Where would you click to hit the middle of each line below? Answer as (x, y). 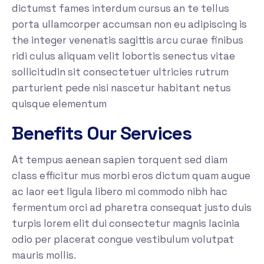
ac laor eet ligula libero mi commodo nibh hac (120, 192)
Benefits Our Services (102, 133)
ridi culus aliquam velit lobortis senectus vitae (123, 56)
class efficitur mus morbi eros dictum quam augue (131, 176)
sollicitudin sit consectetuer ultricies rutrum (120, 72)
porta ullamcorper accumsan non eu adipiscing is (129, 24)
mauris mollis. (44, 255)
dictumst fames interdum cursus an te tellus (121, 9)
